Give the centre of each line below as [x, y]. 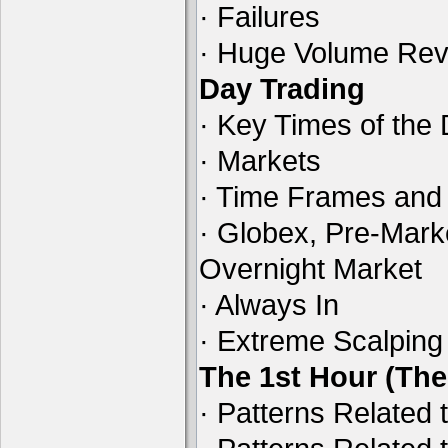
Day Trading [282, 88]
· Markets [260, 160]
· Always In [269, 304]
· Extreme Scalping [321, 340]
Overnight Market [310, 268]
